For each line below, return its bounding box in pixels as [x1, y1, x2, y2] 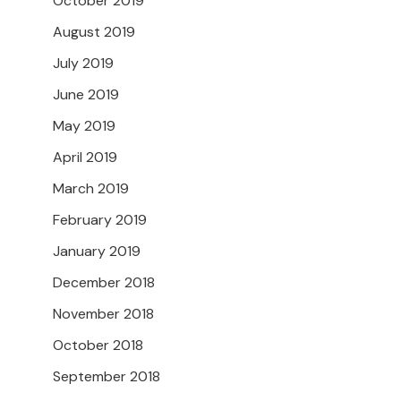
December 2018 [53, 272, 155, 292]
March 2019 [53, 178, 129, 198]
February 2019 [53, 209, 147, 229]
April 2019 [53, 147, 117, 166]
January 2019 [53, 241, 141, 260]
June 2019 [53, 84, 119, 104]
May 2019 [53, 115, 115, 135]
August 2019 [53, 21, 135, 41]
